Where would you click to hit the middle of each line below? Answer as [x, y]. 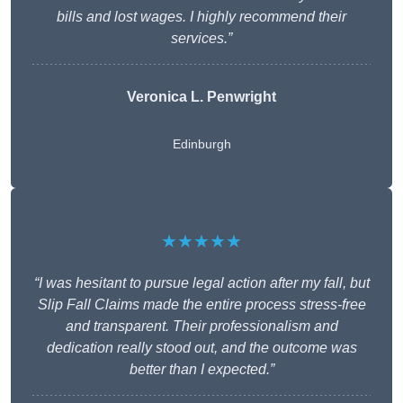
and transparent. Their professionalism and [201, 327]
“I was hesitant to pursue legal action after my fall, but [201, 283]
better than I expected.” [201, 370]
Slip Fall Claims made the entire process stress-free [201, 305]
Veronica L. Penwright [201, 97]
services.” [201, 39]
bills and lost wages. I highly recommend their [201, 17]
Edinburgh [201, 144]
